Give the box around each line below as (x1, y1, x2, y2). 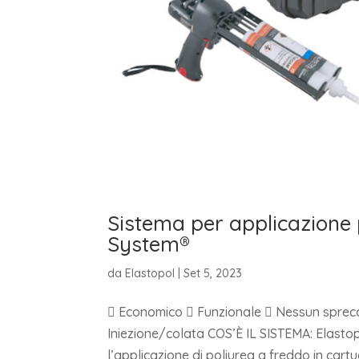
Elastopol (125, 265, 175, 280)
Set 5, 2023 (184, 265, 243, 280)
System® (107, 230, 191, 257)
